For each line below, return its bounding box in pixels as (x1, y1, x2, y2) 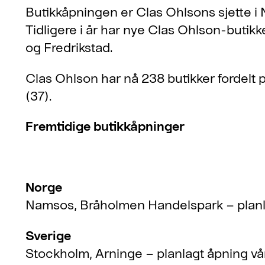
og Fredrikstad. (25, 39, 113, 54)
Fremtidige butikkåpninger (25, 118, 185, 133)
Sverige (25, 227, 71, 243)
